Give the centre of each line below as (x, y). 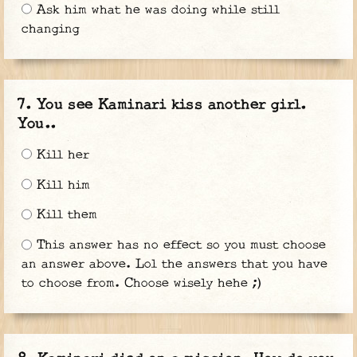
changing (50, 29)
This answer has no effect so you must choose (178, 245)
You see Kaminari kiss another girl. (171, 104)
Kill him (61, 185)
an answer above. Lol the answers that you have (174, 265)
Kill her (60, 155)
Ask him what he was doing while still (155, 10)
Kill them (64, 215)
